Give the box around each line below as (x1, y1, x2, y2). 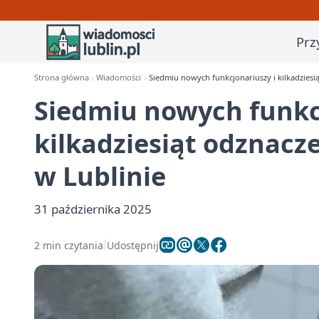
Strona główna (34, 72, 89, 83)
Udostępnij (107, 238, 159, 252)
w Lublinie (34, 159, 166, 194)
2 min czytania (34, 238, 103, 252)
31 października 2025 (34, 201, 152, 217)
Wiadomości (96, 72, 142, 83)
